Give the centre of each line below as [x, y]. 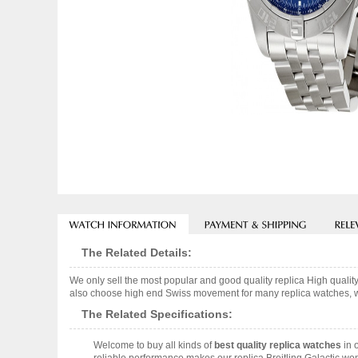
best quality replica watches [278, 345]
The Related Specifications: [157, 314]
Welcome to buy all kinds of [154, 345]
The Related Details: [137, 253]
